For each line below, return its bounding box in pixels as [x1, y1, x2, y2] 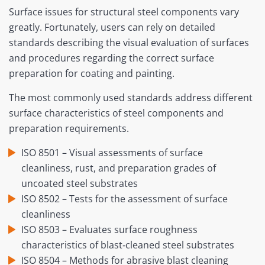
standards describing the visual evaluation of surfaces [9, 36, 249, 50]
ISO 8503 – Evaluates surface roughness [21, 223, 198, 237]
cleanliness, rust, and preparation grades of [21, 161, 216, 175]
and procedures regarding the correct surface [9, 51, 214, 65]
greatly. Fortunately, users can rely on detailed [9, 21, 215, 34]
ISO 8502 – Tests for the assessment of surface [21, 192, 228, 206]
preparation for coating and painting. [9, 67, 174, 80]
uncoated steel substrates [21, 177, 138, 190]
